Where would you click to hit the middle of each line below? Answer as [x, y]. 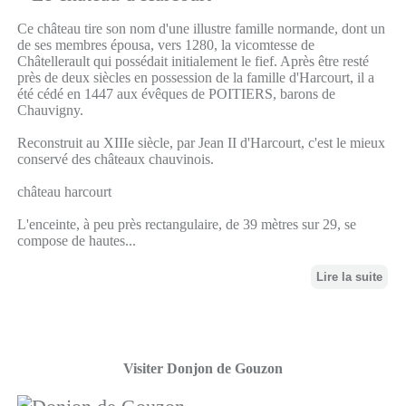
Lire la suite [350, 277]
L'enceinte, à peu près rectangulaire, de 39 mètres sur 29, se [186, 225]
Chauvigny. [50, 111]
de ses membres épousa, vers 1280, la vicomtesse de [165, 45]
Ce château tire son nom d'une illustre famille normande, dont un [201, 29]
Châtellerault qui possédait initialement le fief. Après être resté [193, 62]
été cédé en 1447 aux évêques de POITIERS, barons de [176, 94]
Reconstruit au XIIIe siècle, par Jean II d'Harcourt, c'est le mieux [201, 143]
